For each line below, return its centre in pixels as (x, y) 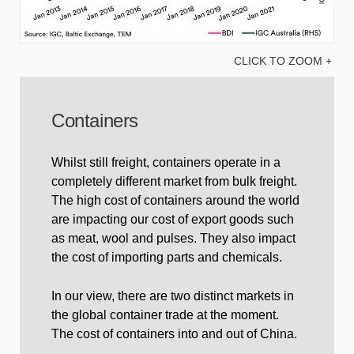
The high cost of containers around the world (175, 200)
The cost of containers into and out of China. (174, 333)
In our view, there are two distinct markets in (173, 296)
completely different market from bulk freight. (174, 181)
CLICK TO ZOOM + (283, 60)
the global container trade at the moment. (165, 314)
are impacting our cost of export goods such (173, 219)
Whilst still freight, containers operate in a (166, 162)
